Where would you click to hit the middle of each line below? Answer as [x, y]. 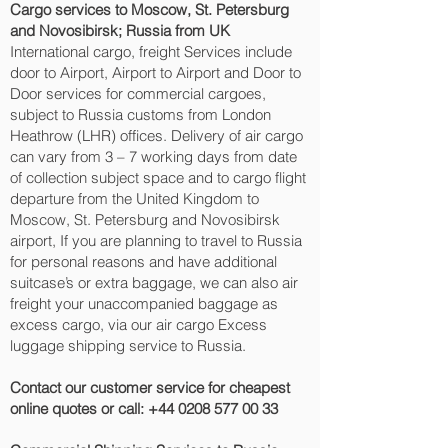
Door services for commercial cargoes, [138, 93]
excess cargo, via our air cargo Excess [138, 324]
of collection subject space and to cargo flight [158, 177]
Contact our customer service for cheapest [150, 387]
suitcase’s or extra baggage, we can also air [154, 282]
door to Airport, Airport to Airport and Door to [155, 72]
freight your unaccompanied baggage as [144, 303]
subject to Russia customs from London [140, 114]
